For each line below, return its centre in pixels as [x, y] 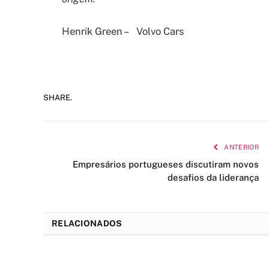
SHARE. [58, 98]
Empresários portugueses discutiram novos [166, 164]
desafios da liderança [213, 177]
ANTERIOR [240, 147]
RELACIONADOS [87, 223]
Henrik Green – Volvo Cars [123, 31]
